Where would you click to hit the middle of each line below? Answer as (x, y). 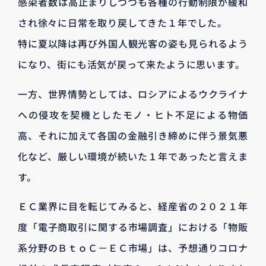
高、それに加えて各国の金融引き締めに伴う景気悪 (133, 135)
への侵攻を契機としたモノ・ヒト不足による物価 (133, 114)
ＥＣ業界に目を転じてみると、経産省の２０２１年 (133, 206)
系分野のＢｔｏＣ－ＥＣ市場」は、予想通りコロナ (133, 248)
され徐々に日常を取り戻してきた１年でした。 (123, 23)
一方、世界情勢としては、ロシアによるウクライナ (133, 94)
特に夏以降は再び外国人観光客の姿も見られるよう (133, 44)
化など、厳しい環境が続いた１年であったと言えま (133, 156)
